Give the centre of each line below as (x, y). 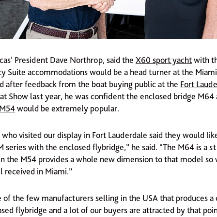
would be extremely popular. (67, 108)
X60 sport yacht (164, 60)
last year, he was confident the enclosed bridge (113, 96)
